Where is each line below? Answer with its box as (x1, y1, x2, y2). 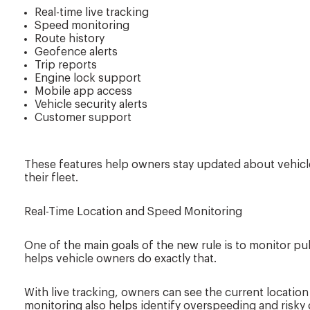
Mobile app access (35, 86, 132, 98)
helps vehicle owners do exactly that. (24, 253, 217, 265)
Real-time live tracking (35, 7, 149, 19)
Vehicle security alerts (35, 99, 147, 111)
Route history (35, 33, 104, 45)
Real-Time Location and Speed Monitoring (24, 206, 242, 218)
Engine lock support (35, 73, 141, 84)
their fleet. (24, 172, 78, 184)
